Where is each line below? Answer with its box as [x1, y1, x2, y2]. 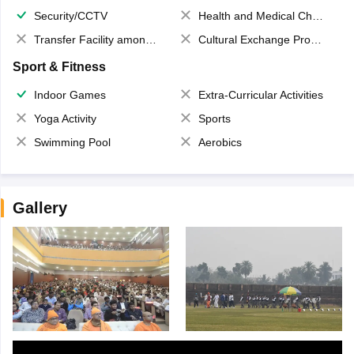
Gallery [12, 198, 67, 217]
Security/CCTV [33, 9, 107, 22]
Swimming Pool [33, 135, 111, 149]
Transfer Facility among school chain [33, 32, 145, 46]
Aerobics [198, 135, 242, 149]
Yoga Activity [33, 111, 96, 125]
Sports [198, 111, 231, 125]
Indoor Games [33, 88, 106, 101]
